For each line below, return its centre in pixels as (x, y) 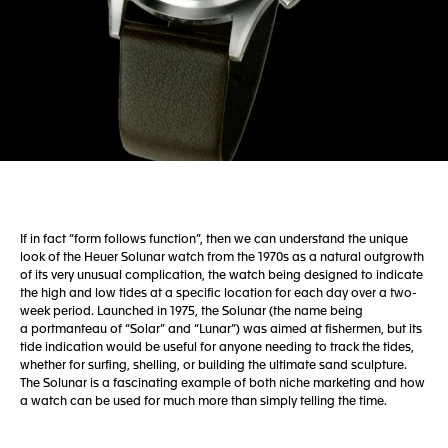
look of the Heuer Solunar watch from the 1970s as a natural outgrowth (222, 258)
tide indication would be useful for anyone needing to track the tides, (217, 348)
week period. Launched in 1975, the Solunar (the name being (191, 312)
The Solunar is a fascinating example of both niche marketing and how (222, 384)
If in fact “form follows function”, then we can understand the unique (214, 240)
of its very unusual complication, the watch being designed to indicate (221, 276)
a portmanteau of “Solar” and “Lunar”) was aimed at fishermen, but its (221, 330)
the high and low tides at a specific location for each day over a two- (218, 294)
